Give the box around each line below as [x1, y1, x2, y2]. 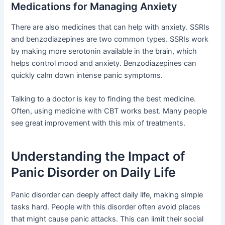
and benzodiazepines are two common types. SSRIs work [11, 34, 209, 44]
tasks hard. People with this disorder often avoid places [11, 202, 201, 212]
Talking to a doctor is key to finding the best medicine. [11, 94, 196, 104]
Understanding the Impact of [11, 148, 185, 164]
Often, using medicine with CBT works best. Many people [11, 106, 207, 116]
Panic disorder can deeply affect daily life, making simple [11, 190, 203, 200]
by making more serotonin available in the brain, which [11, 46, 197, 56]
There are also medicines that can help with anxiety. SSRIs [11, 22, 210, 32]
